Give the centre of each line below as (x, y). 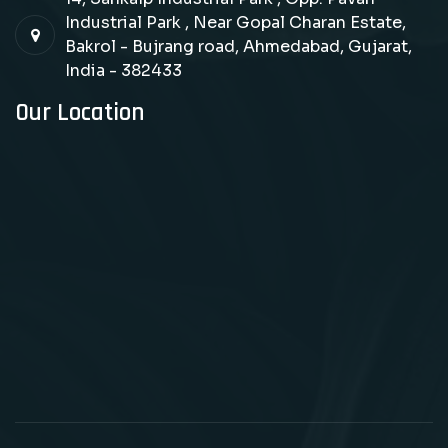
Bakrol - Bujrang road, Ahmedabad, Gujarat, (238, 47)
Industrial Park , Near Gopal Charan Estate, (235, 23)
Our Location (79, 113)
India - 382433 (123, 71)
